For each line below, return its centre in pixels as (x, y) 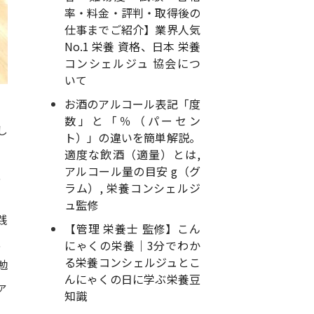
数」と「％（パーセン (132, 121)
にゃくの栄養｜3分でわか (132, 245)
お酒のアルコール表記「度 (132, 104)
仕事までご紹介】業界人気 (132, 29)
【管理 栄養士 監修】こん (132, 228)
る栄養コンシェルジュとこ (132, 262)
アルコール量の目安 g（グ (132, 171)
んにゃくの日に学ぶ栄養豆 (132, 279)
